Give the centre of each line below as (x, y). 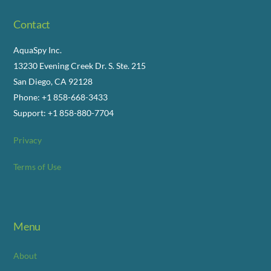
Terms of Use (38, 167)
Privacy (28, 140)
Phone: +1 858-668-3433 (61, 97)
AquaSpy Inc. (38, 50)
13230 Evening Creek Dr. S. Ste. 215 (80, 65)
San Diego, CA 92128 (53, 81)
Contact (32, 24)
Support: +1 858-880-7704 (64, 113)
